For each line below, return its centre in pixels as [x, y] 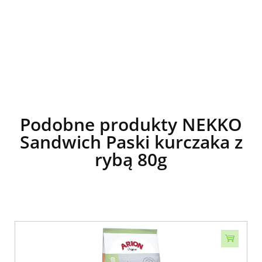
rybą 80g [131, 159]
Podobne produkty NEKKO [131, 124]
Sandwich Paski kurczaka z [131, 142]
